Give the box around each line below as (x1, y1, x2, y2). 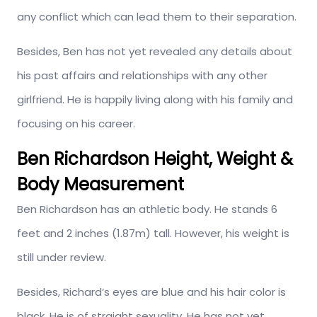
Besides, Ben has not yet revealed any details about (17, 43, 292, 59)
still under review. (17, 249, 106, 265)
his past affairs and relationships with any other (17, 67, 267, 83)
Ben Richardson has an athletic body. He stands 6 (17, 201, 277, 217)
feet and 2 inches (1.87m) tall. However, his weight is (17, 225, 289, 241)
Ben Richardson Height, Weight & (17, 146, 293, 171)
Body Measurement (17, 172, 184, 196)
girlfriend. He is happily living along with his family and (17, 91, 293, 107)
